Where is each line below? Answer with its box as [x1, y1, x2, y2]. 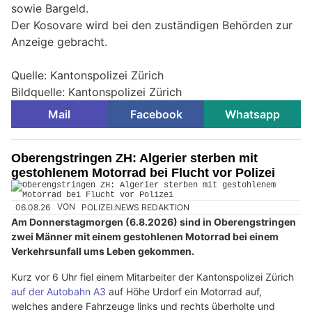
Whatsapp [225, 107, 281, 122]
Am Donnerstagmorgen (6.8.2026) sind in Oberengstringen [11, 215, 296, 228]
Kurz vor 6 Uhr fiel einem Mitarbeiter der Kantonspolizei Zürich [11, 270, 294, 283]
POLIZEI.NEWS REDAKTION [81, 201, 190, 212]
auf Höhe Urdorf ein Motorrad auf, [106, 285, 262, 297]
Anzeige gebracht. [11, 35, 107, 49]
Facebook [130, 107, 182, 122]
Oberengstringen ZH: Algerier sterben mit [11, 151, 258, 166]
